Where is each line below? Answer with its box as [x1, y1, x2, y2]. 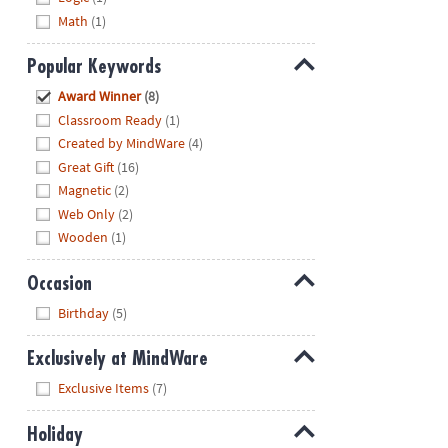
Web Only [58, 204, 116, 223]
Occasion [26, 273, 92, 293]
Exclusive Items [58, 378, 150, 397]
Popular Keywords [26, 57, 161, 77]
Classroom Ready [58, 110, 163, 129]
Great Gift [58, 157, 115, 176]
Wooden [58, 228, 109, 247]
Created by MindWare [58, 134, 186, 153]
